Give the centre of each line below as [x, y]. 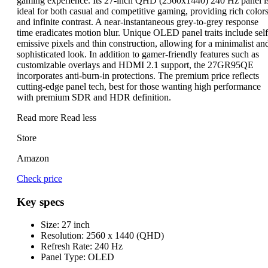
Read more [39, 117]
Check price [39, 178]
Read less [78, 117]
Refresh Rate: [66, 246]
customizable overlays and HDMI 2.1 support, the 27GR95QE [135, 65]
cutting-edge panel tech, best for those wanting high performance [139, 86]
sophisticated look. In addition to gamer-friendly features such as [138, 54]
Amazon [33, 158]
